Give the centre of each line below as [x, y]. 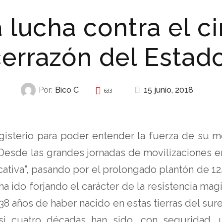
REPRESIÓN [106, 110]
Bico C [67, 90]
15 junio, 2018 [168, 90]
